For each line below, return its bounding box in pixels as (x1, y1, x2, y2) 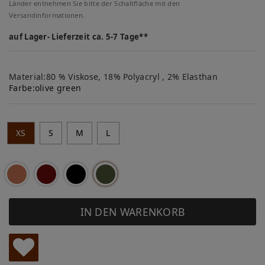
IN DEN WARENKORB (80, 204, 185, 219)
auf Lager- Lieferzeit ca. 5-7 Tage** (9, 31, 148, 42)
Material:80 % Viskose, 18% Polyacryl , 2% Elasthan (9, 71, 218, 82)
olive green (34, 82, 82, 93)
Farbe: (9, 82, 35, 93)
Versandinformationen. (9, 11, 85, 20)
